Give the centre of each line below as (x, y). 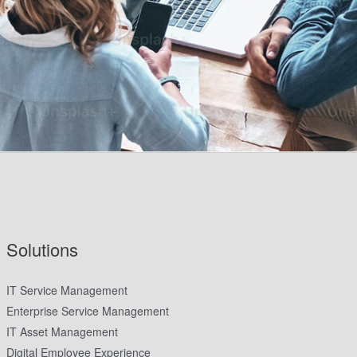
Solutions (43, 249)
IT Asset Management (63, 331)
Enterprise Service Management (88, 310)
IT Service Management (67, 290)
